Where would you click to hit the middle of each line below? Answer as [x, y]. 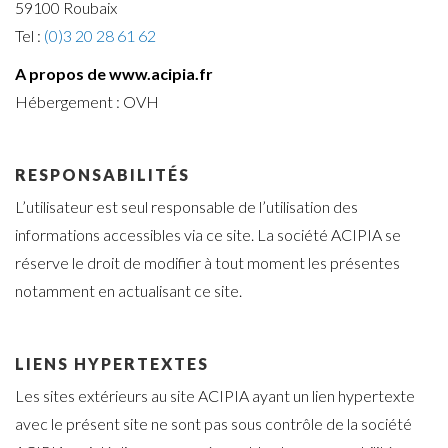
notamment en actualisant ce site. [128, 291]
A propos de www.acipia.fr [114, 74]
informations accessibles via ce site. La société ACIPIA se [208, 235]
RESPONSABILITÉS [102, 175]
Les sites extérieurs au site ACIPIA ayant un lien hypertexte [215, 396]
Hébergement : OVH [87, 102]
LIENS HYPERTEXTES [112, 364]
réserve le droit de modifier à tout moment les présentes [207, 263]
